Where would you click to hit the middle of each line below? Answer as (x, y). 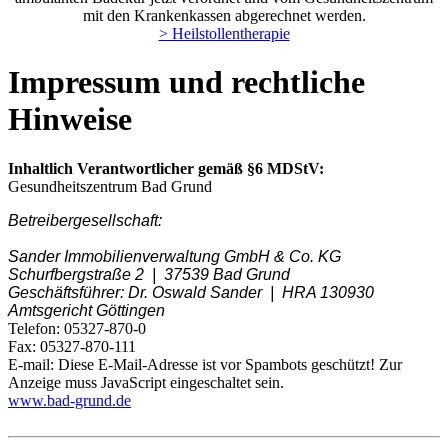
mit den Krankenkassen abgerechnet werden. (224, 15)
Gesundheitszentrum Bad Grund (110, 186)
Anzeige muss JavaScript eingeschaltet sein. (146, 382)
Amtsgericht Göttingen (86, 310)
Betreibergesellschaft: (85, 220)
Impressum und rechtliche (186, 82)
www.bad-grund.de (69, 400)
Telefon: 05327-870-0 (77, 328)
